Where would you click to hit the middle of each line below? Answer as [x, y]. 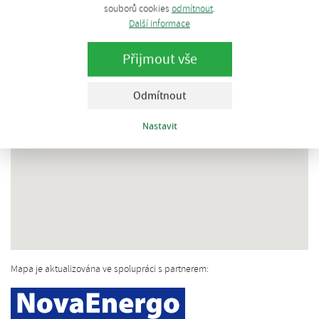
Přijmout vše [159, 59]
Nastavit [159, 126]
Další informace [159, 23]
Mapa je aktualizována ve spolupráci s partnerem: [110, 269]
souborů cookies [138, 9]
